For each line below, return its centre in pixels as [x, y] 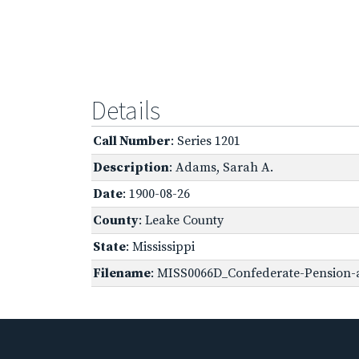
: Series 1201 [206, 141]
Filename [122, 273]
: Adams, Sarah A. [221, 167]
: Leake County [181, 220]
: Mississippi [160, 246]
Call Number [132, 141]
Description [131, 167]
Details [126, 110]
